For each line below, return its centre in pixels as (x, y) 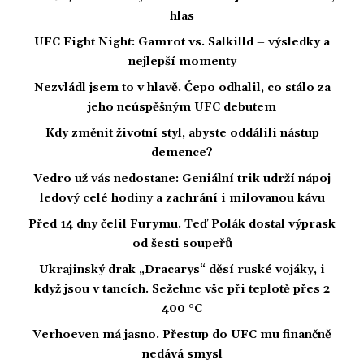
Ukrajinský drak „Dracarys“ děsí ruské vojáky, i (182, 270)
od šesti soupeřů (182, 244)
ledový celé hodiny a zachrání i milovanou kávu (182, 199)
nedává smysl (182, 355)
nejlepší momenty (182, 62)
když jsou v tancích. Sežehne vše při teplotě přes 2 (182, 290)
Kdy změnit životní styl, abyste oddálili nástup (182, 134)
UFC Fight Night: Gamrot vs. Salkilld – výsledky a (182, 43)
